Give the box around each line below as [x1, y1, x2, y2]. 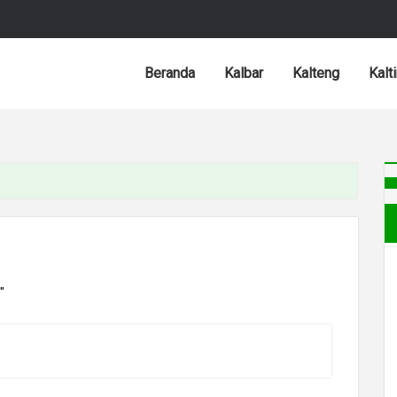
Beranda [144, 65, 195, 82]
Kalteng [292, 65, 339, 82]
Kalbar [224, 65, 263, 82]
